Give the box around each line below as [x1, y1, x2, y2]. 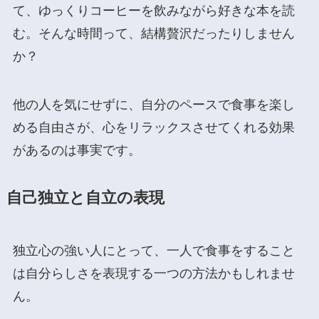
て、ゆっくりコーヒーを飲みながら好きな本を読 [12, 3, 295, 18]
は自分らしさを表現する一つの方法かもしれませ [12, 266, 295, 281]
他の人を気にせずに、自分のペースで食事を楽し [12, 97, 295, 112]
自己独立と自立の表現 [6, 189, 164, 206]
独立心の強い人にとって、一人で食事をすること [12, 243, 295, 258]
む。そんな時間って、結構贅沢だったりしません [12, 26, 295, 41]
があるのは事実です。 [12, 142, 141, 157]
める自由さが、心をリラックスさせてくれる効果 [12, 120, 295, 135]
